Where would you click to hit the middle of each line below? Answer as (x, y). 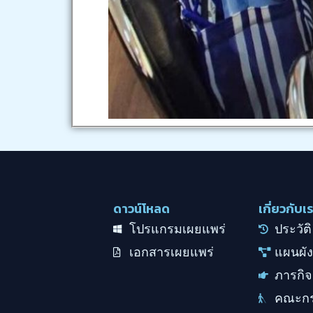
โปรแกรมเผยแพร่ (177, 229)
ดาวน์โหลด (141, 209)
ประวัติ (293, 229)
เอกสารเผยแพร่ (171, 252)
